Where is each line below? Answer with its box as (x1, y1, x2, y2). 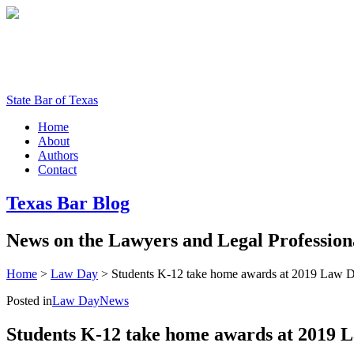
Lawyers (108, 229, 178, 250)
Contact (38, 163, 77, 176)
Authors (38, 149, 78, 162)
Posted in (6, 293, 52, 307)
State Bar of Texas (6, 93, 98, 107)
